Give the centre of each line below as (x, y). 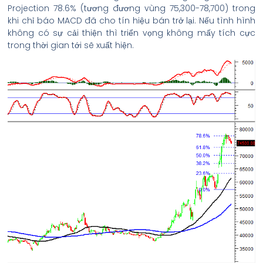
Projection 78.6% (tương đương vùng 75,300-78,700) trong (131, 8)
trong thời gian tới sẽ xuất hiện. (71, 45)
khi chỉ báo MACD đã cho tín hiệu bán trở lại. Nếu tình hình (131, 20)
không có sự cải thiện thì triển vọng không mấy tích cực (131, 33)
